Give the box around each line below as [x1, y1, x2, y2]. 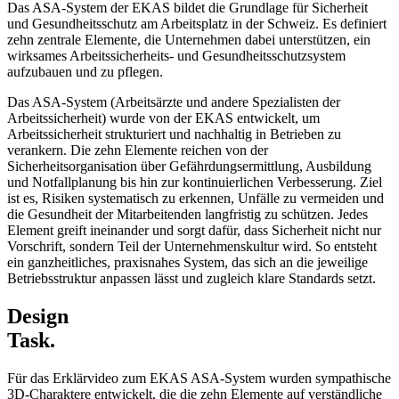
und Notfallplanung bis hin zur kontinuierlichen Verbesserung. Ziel [7, 175, 382, 191]
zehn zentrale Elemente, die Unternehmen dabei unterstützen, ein [7, 32, 370, 48]
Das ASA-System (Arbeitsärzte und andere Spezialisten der [7, 94, 340, 110]
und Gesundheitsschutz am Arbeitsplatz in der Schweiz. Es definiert [7, 16, 387, 32]
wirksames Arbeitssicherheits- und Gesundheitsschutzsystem [7, 48, 346, 64]
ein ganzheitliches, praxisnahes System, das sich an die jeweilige [7, 255, 368, 271]
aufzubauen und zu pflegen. [7, 64, 163, 80]
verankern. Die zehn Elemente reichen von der [7, 142, 268, 159]
